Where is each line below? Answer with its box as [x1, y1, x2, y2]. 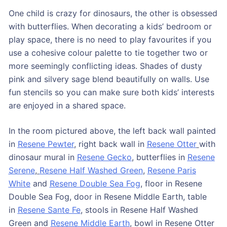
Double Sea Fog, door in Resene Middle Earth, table [8, 192, 207, 202]
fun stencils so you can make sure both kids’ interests [8, 87, 214, 98]
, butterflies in [131, 152, 187, 163]
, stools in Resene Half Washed [80, 205, 198, 215]
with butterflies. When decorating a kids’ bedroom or [8, 21, 212, 32]
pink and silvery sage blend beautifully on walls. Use [8, 74, 209, 85]
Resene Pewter [17, 139, 74, 149]
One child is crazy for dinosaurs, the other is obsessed [8, 8, 217, 19]
